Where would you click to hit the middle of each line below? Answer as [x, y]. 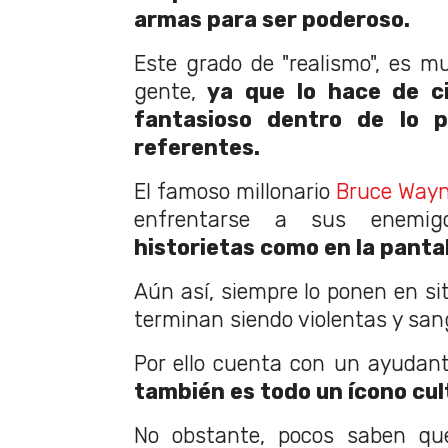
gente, [165, 92]
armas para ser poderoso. [272, 20]
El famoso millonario [235, 192]
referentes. [197, 148]
